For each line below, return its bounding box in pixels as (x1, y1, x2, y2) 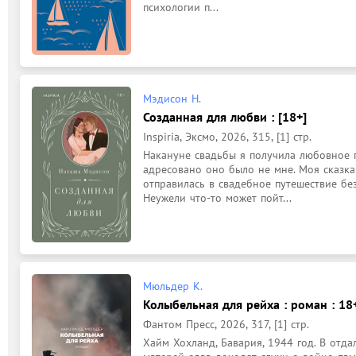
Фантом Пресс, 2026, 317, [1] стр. (143, 317, 309, 331)
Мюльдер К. (143, 279, 203, 293)
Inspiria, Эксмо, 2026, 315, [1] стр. (143, 129, 311, 144)
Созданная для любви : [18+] (143, 108, 307, 125)
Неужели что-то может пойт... (143, 190, 292, 205)
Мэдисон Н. (143, 91, 201, 106)
